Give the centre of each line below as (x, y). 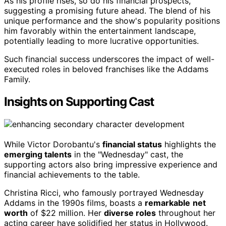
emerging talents (38, 155)
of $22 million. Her (66, 213)
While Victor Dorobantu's (53, 145)
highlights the (189, 145)
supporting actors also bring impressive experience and (111, 165)
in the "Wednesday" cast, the (127, 155)
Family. (17, 79)
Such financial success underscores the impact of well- (109, 59)
